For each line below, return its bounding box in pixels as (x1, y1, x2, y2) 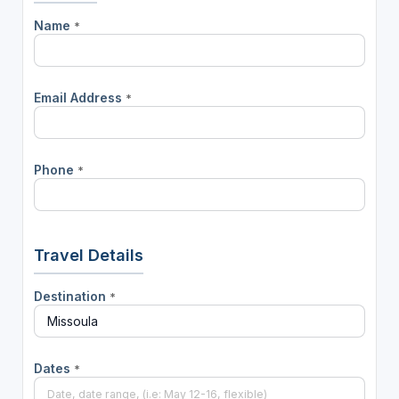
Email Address (33, 89, 126, 105)
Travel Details (33, 246, 143, 265)
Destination (33, 289, 110, 305)
